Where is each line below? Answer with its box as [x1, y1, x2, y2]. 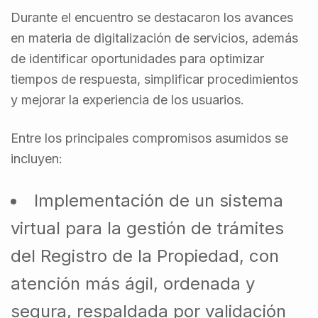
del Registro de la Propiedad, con [11, 245, 279, 266]
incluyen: [11, 150, 62, 166]
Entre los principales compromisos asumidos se [11, 130, 288, 146]
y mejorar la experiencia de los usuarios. [11, 92, 244, 107]
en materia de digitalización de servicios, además [11, 30, 298, 45]
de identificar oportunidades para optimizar [11, 50, 264, 66]
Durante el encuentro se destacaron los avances [11, 9, 293, 25]
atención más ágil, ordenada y [11, 273, 255, 294]
